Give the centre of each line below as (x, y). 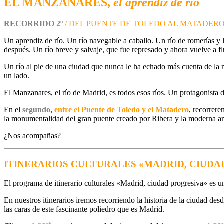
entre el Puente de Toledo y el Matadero (122, 110)
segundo (36, 110)
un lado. (17, 76)
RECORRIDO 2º (33, 24)
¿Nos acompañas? (32, 136)
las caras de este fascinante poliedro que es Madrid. (84, 209)
